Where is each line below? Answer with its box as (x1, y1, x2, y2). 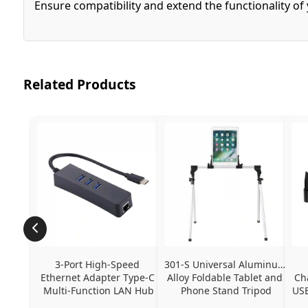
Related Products (23, 74, 136, 93)
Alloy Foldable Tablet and (166, 270, 283, 284)
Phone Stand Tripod (180, 283, 272, 297)
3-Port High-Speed (55, 257, 140, 271)
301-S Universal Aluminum (164, 257, 287, 271)
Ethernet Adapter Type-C (40, 270, 155, 284)
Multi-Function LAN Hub (43, 283, 155, 297)
